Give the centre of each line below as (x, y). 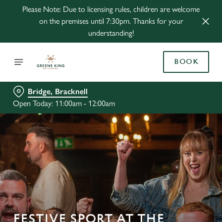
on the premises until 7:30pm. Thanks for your (111, 21)
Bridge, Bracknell (58, 91)
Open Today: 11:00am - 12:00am (64, 103)
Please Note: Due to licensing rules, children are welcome (111, 9)
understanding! (111, 33)
